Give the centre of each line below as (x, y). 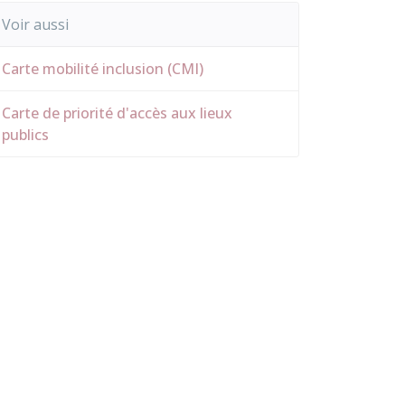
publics (25, 135)
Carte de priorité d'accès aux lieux (117, 113)
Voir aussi (35, 24)
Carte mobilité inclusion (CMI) (103, 69)
